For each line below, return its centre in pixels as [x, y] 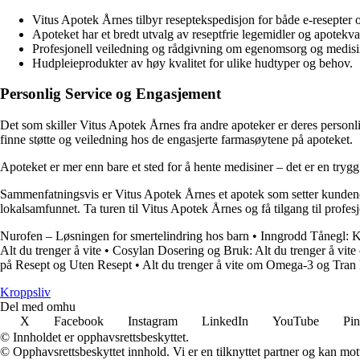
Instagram [153, 321]
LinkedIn [225, 321]
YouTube [296, 321]
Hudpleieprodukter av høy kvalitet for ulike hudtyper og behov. [192, 63]
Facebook [79, 321]
